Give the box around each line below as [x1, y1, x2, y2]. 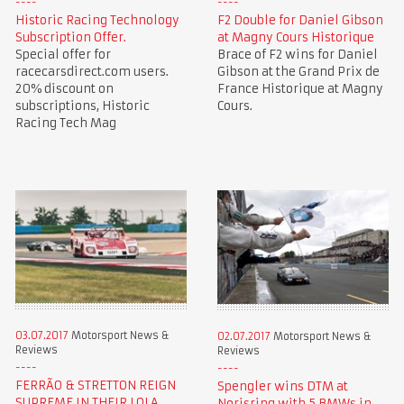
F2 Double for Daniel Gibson [216, 13, 383, 29]
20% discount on [14, 80, 114, 96]
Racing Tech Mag [14, 115, 116, 131]
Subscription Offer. [14, 29, 126, 45]
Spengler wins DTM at [216, 379, 348, 395]
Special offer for [14, 46, 111, 62]
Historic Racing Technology [14, 12, 179, 28]
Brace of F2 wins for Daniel [216, 47, 378, 63]
